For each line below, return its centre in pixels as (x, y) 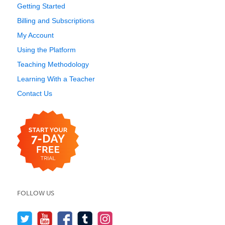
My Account (35, 35)
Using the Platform (46, 50)
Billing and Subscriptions (56, 21)
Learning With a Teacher (56, 79)
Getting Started (41, 6)
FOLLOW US (36, 193)
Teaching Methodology (53, 64)
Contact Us (35, 93)
